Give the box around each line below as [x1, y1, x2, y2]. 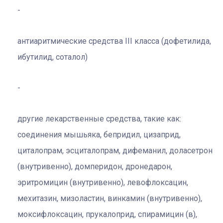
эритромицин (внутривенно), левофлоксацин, [17, 177, 188, 187]
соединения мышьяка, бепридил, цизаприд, [17, 129, 181, 139]
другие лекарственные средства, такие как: [17, 113, 181, 123]
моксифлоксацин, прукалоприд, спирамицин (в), [17, 209, 197, 219]
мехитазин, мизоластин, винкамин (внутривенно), [17, 193, 202, 203]
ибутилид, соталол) [17, 52, 88, 62]
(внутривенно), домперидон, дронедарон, [17, 161, 172, 171]
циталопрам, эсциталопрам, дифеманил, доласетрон [17, 145, 213, 155]
